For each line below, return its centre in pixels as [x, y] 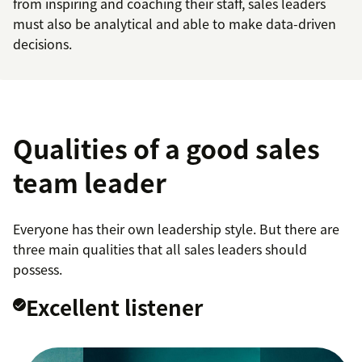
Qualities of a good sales [166, 149]
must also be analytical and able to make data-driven [175, 24]
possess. [38, 269]
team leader [90, 183]
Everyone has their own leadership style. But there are [176, 229]
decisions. [42, 44]
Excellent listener [114, 307]
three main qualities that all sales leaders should [160, 249]
